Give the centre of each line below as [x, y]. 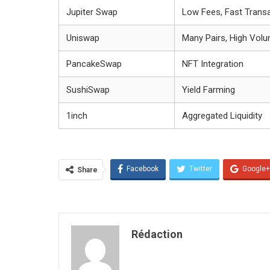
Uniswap [83, 38]
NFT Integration [213, 64]
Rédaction [157, 234]
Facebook [143, 168]
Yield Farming [209, 89]
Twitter [201, 168]
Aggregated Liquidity [222, 115]
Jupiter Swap [92, 12]
